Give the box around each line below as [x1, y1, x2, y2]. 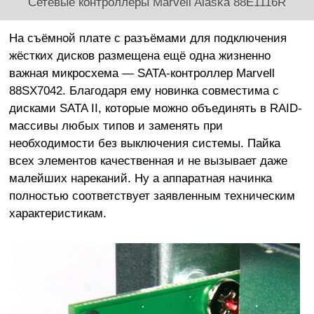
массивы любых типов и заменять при [8, 118, 223, 133]
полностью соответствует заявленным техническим [8, 189, 295, 203]
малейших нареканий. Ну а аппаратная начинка [8, 171, 272, 186]
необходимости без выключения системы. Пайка [8, 136, 280, 151]
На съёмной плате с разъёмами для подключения [8, 31, 287, 46]
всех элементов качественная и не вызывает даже [8, 153, 287, 168]
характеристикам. [8, 206, 107, 221]
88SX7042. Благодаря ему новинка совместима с [8, 83, 279, 98]
